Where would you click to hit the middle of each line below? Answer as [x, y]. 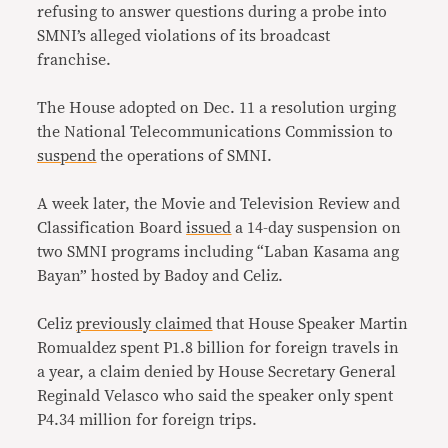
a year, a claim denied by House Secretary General [217, 371]
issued [209, 227]
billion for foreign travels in [296, 347]
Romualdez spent [100, 347]
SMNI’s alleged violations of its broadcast [184, 35]
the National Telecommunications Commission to [215, 131]
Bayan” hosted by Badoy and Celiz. [162, 275]
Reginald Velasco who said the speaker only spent [215, 395]
